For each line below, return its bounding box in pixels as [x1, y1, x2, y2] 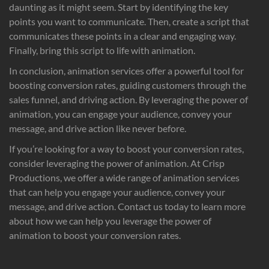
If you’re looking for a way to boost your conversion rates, [9, 142, 244, 154]
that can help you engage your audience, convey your [9, 186, 225, 198]
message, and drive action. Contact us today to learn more [9, 200, 246, 212]
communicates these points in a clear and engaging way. [9, 29, 236, 41]
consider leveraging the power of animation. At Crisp [9, 157, 225, 169]
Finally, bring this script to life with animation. [9, 44, 195, 56]
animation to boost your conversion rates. [9, 229, 181, 241]
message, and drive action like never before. [9, 122, 186, 134]
